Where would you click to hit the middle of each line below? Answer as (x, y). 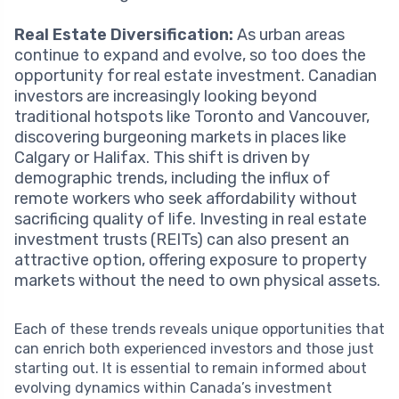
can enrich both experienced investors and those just (194, 348)
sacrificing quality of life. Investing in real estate (191, 219)
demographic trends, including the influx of (172, 178)
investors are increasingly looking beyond (166, 96)
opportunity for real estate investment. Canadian (195, 75)
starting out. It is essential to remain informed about (191, 368)
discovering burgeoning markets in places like (180, 137)
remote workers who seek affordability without (186, 198)
